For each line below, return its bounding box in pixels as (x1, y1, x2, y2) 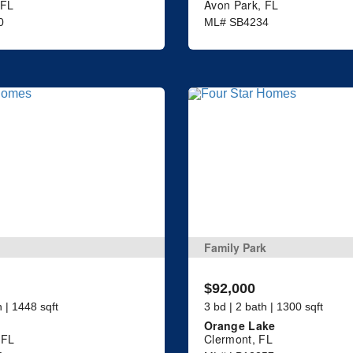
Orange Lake (204, 317, 276, 333)
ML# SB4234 (204, 16, 269, 29)
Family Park (204, 239, 266, 255)
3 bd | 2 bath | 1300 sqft (204, 299, 323, 313)
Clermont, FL (204, 330, 273, 347)
